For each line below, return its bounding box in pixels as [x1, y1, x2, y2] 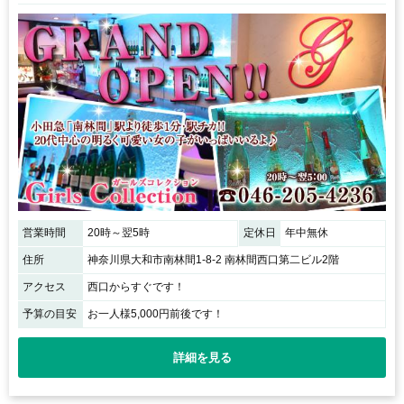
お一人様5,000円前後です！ [87, 307, 224, 320]
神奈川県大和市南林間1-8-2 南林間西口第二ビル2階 [87, 252, 339, 266]
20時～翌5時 [87, 225, 150, 239]
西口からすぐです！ [87, 280, 185, 293]
